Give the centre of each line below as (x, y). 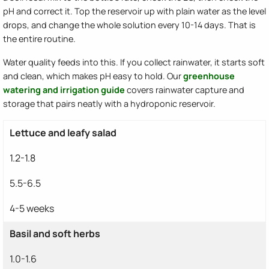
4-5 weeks (32, 209)
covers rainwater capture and (185, 90)
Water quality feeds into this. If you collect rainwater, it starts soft (134, 62)
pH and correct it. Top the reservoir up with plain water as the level (134, 11)
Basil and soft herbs (55, 234)
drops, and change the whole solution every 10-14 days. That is (129, 25)
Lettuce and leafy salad (63, 133)
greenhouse (209, 76)
